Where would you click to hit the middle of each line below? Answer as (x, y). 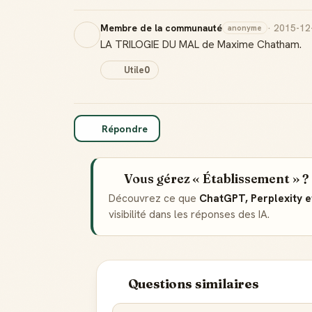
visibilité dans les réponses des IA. (189, 214)
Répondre (124, 128)
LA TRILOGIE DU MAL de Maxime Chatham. (201, 44)
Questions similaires (193, 284)
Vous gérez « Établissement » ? (217, 179)
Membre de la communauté (161, 28)
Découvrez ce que (154, 198)
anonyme (245, 28)
